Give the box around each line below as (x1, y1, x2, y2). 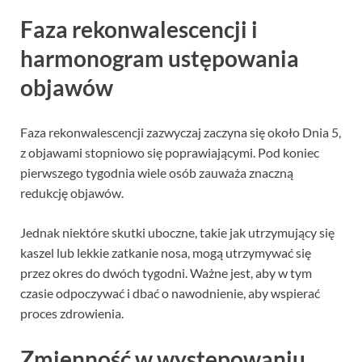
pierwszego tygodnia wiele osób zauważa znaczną (20, 165, 293, 181)
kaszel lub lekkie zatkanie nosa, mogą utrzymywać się (20, 245, 311, 261)
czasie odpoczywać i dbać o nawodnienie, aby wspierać (20, 285, 320, 301)
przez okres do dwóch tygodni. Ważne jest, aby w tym (20, 265, 312, 281)
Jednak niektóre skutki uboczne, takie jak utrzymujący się (20, 225, 335, 241)
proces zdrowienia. (20, 305, 124, 322)
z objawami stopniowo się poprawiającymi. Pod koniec (20, 145, 319, 161)
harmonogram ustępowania (20, 44, 299, 73)
